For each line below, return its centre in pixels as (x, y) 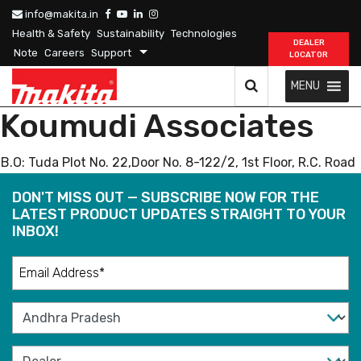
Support (111, 53)
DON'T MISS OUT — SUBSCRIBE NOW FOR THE (166, 197)
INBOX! (35, 231)
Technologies (204, 33)
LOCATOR (309, 55)
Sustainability (131, 33)
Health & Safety (51, 33)
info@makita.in (60, 14)
